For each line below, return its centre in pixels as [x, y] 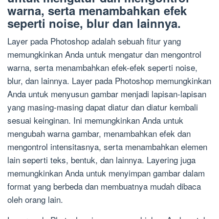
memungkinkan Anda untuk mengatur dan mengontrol [104, 54]
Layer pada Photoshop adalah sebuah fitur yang [94, 41]
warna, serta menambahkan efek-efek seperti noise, [102, 67]
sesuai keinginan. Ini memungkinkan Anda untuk [95, 120]
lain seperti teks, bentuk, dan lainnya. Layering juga [101, 160]
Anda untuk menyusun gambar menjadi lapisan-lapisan [107, 94]
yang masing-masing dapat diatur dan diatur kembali [103, 107]
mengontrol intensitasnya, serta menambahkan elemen [107, 147]
